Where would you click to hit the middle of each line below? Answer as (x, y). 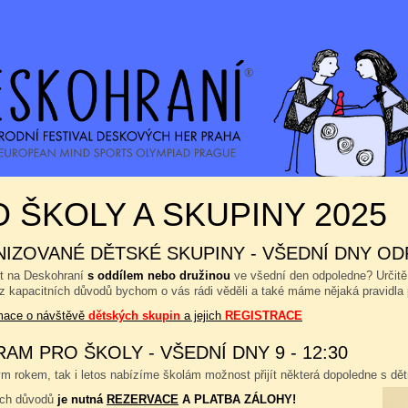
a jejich (203, 316)
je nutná (82, 399)
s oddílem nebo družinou (159, 275)
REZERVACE (143, 399)
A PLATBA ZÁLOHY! (237, 399)
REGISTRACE (264, 316)
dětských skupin (134, 316)
